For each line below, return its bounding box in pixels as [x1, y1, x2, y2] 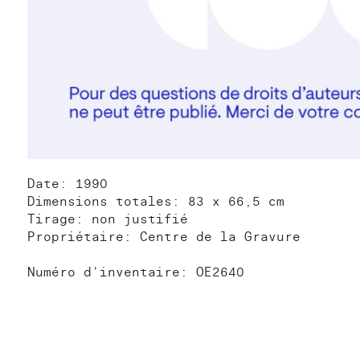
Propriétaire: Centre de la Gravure [27, 228, 301, 245]
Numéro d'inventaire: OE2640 [27, 264, 244, 280]
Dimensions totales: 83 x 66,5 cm [27, 193, 284, 210]
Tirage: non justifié [27, 211, 188, 227]
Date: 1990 [27, 175, 108, 192]
